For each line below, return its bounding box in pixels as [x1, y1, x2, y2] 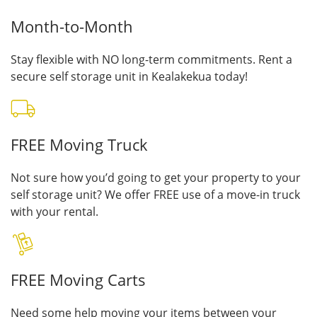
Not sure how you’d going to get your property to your [11, 170, 301, 185]
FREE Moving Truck [11, 134, 148, 155]
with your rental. [11, 204, 98, 219]
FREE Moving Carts [11, 270, 146, 290]
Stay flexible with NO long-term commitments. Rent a [11, 52, 292, 67]
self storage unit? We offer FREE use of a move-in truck [11, 187, 300, 202]
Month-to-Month [11, 16, 133, 37]
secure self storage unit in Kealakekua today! [11, 69, 248, 84]
